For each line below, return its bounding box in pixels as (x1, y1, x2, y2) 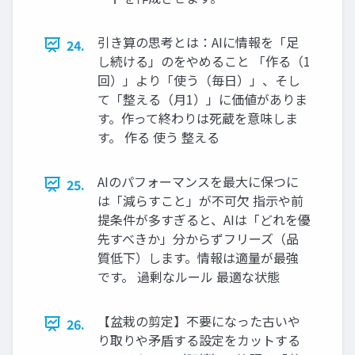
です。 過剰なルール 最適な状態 (97, 266, 280, 286)
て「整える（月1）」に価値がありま (97, 89, 307, 109)
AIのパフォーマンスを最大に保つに (97, 171, 299, 191)
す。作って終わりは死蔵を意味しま (97, 108, 298, 128)
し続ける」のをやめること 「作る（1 (97, 51, 311, 71)
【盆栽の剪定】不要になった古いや (97, 311, 300, 330)
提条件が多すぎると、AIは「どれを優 (97, 209, 311, 229)
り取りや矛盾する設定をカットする (97, 330, 300, 349)
